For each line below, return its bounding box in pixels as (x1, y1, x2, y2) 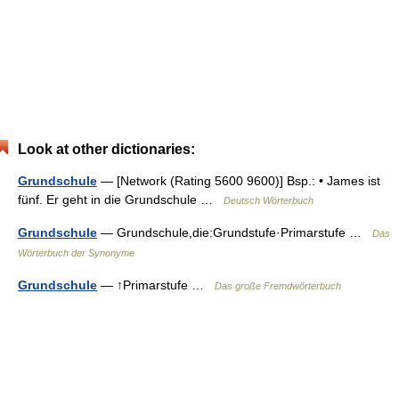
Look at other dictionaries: (18, 142, 195, 157)
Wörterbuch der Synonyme (18, 248, 134, 258)
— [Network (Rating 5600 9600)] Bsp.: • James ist (97, 174, 380, 188)
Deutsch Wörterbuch (224, 195, 313, 206)
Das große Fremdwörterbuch (215, 281, 341, 291)
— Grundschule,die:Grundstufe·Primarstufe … (97, 225, 372, 240)
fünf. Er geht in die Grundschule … (18, 192, 224, 207)
